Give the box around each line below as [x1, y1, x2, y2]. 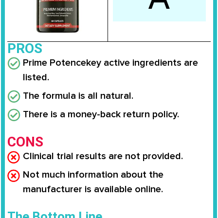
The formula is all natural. [23, 90, 133, 102]
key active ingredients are [86, 56, 198, 69]
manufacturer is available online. [23, 183, 163, 195]
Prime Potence [23, 56, 86, 69]
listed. [23, 71, 49, 83]
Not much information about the [23, 168, 163, 181]
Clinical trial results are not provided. [23, 150, 183, 162]
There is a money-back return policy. [23, 108, 179, 120]
